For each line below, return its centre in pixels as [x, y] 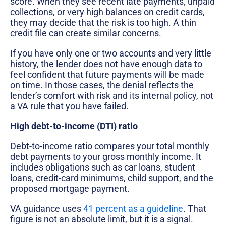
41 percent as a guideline [133, 208]
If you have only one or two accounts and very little [111, 53]
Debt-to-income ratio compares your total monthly [110, 146]
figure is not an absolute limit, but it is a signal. [102, 219]
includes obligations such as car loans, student [103, 167]
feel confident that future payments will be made [107, 74]
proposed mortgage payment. [70, 188]
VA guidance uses [47, 208]
